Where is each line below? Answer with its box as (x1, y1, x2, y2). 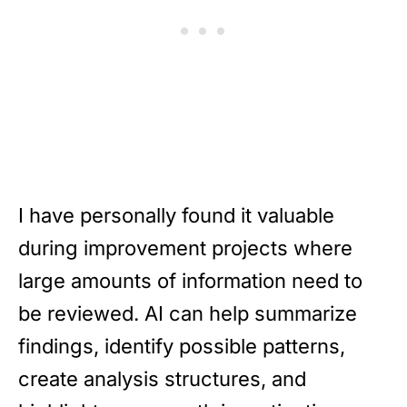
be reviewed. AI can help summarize (18, 301, 357, 325)
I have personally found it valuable (18, 203, 334, 227)
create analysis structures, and (18, 366, 306, 391)
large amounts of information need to (18, 268, 362, 293)
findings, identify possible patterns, (18, 333, 345, 358)
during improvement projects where (18, 235, 352, 260)
